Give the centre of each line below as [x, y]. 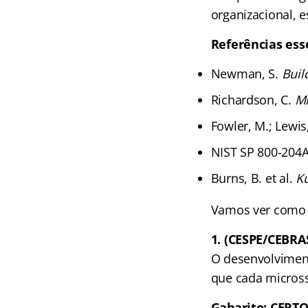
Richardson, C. [253, 100]
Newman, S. [246, 74]
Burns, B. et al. [253, 178]
